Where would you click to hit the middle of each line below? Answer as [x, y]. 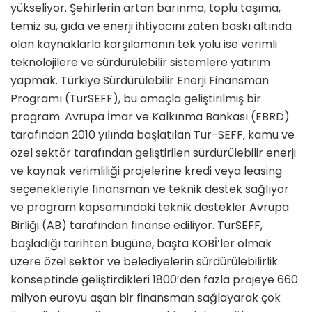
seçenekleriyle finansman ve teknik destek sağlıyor [150, 189]
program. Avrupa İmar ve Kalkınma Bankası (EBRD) [150, 117]
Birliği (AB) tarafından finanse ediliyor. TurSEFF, [136, 226]
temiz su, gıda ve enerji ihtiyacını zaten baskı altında [151, 26]
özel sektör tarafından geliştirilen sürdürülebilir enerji [153, 153]
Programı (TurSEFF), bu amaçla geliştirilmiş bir [136, 99]
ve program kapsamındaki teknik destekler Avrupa [150, 208]
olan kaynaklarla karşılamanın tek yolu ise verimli [144, 45]
